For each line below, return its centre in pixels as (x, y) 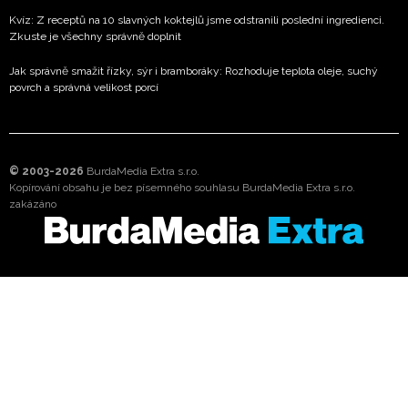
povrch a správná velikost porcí (84, 87)
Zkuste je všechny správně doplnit (95, 36)
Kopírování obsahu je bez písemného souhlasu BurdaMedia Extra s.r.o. (182, 187)
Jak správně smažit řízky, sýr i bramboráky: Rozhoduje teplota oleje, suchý (194, 71)
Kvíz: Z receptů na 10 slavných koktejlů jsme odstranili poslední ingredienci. (197, 20)
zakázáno (33, 204)
